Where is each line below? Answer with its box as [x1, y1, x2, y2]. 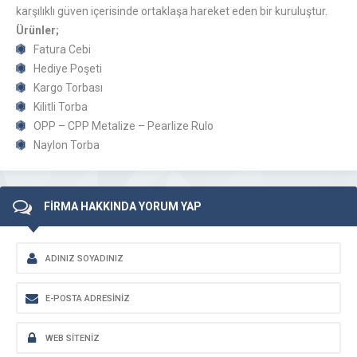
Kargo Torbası [33, 81, 103, 94]
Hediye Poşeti [33, 62, 102, 75]
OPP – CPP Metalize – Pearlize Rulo [33, 120, 214, 132]
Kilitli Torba [33, 100, 88, 113]
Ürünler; [16, 24, 59, 37]
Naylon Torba [33, 139, 100, 151]
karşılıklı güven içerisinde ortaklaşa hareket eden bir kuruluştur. [16, 5, 328, 18]
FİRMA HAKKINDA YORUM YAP [44, 200, 202, 213]
